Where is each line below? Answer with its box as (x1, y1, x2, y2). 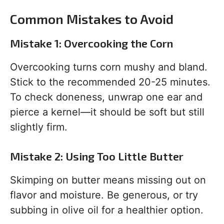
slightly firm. (10, 121, 67, 133)
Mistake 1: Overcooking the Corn (10, 36, 173, 50)
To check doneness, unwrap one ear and (10, 91, 202, 103)
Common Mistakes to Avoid (10, 11, 173, 27)
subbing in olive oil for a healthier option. (10, 204, 203, 216)
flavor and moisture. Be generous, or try (10, 189, 198, 201)
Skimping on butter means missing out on (10, 174, 206, 186)
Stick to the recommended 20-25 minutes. (10, 76, 210, 88)
